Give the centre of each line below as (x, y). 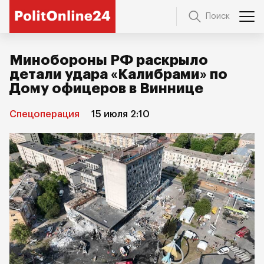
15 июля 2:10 (121, 114)
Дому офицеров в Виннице (106, 88)
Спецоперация (44, 114)
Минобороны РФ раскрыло (109, 60)
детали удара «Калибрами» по (118, 74)
